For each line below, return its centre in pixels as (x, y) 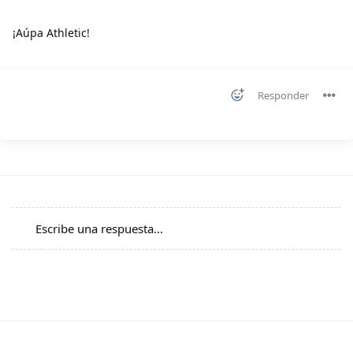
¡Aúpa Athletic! (51, 33)
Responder (283, 96)
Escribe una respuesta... (99, 229)
